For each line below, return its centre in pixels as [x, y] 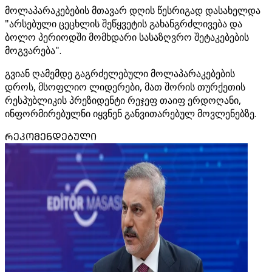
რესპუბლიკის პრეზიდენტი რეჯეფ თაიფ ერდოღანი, [123, 100]
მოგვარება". [33, 50]
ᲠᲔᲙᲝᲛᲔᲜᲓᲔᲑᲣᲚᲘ [51, 137]
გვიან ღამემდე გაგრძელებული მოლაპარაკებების [120, 73]
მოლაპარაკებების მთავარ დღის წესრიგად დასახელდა [133, 10]
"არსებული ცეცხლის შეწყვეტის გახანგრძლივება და [124, 24]
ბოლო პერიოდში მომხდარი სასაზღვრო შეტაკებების [127, 37]
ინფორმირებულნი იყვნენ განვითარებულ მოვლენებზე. [131, 114]
